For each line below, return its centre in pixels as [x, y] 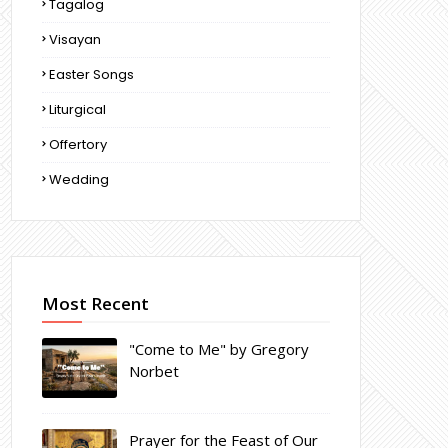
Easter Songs [91, 74]
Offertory [78, 144]
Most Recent [95, 303]
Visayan [75, 39]
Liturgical [77, 109]
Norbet [154, 371]
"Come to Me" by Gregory [219, 349]
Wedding [79, 179]
